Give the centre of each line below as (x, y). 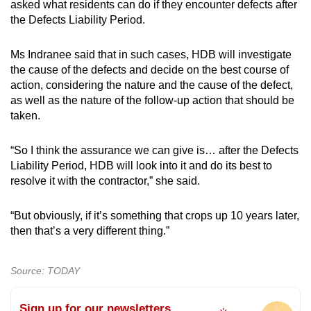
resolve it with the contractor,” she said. (105, 180)
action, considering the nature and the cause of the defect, (152, 85)
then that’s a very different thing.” (90, 230)
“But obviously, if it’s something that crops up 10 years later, (155, 215)
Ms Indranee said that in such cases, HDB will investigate (151, 54)
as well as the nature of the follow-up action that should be (152, 100)
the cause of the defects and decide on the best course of (150, 69)
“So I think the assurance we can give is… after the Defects (154, 150)
